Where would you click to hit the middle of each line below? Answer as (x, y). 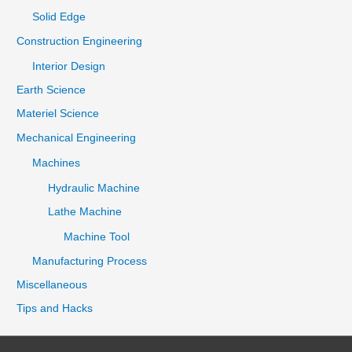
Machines (57, 163)
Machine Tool (97, 237)
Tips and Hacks (55, 309)
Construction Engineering (80, 41)
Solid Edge (59, 17)
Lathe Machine (85, 212)
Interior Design (69, 66)
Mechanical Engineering (77, 137)
